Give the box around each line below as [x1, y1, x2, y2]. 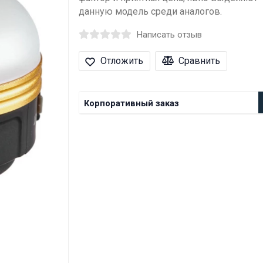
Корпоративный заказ [84, 97, 180, 109]
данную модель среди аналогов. [78, 6, 222, 17]
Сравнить [178, 55, 221, 67]
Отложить [100, 55, 143, 67]
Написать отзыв [136, 29, 202, 40]
